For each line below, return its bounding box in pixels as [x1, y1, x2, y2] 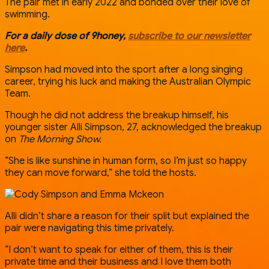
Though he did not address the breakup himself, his [5, 109, 229, 121]
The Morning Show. [19, 133, 101, 145]
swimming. [5, 8, 50, 20]
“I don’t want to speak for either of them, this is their [5, 243, 233, 256]
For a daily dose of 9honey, [5, 29, 125, 42]
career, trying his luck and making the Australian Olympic [5, 75, 251, 88]
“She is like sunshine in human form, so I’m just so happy [5, 154, 247, 167]
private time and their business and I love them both [5, 255, 231, 268]
